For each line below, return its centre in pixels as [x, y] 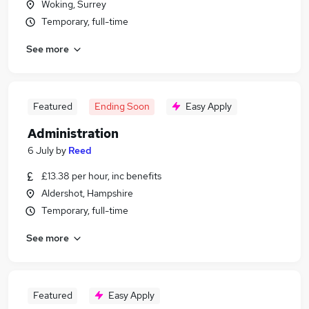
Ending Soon [122, 106]
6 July [41, 150]
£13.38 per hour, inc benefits [101, 176]
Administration [73, 133]
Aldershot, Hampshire [87, 193]
